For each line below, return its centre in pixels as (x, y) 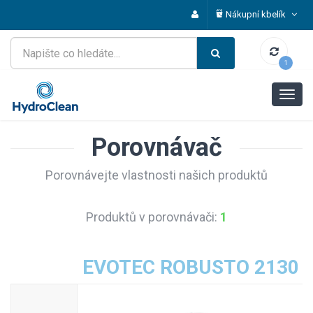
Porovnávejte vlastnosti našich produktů (156, 175)
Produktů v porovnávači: (153, 217)
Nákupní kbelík (257, 14)
